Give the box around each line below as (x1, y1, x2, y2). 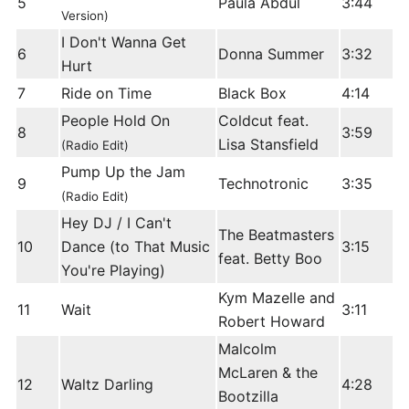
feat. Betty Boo (218, 249, 322, 268)
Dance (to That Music (61, 237, 210, 257)
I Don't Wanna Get (61, 33, 186, 52)
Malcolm (218, 340, 277, 359)
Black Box (218, 84, 287, 103)
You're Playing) (61, 261, 165, 280)
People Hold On (61, 111, 179, 131)
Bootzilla (218, 387, 278, 406)
